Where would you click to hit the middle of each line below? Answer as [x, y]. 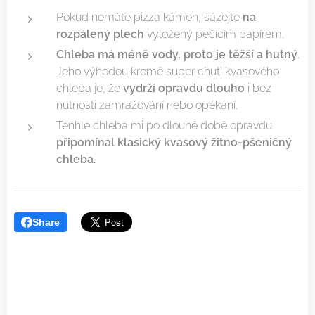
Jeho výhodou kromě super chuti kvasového [168, 71]
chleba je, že [90, 88]
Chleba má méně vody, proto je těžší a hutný [177, 54]
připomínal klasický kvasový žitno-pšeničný [174, 142]
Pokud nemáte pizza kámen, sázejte [149, 17]
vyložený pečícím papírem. [214, 34]
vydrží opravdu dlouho [184, 88]
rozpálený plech [100, 34]
